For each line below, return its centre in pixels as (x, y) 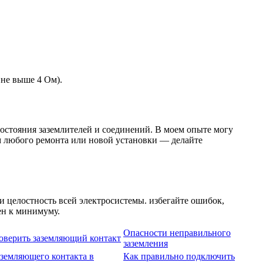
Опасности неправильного (177, 232)
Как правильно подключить (179, 256)
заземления (146, 243)
